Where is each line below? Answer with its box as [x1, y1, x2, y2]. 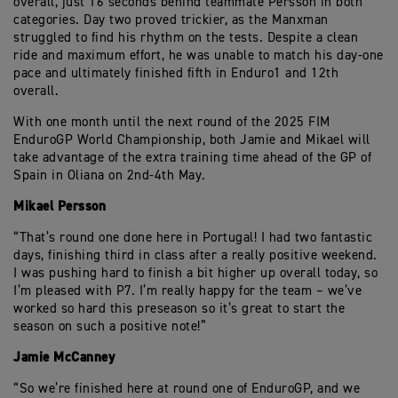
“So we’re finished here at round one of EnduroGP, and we [13, 382, 360, 395]
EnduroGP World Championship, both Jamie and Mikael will [13, 133, 370, 147]
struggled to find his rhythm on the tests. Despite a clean [13, 31, 358, 44]
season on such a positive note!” [13, 320, 206, 333]
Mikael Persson [13, 198, 106, 215]
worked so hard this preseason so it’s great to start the [13, 302, 345, 315]
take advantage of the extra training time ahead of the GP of [13, 151, 371, 164]
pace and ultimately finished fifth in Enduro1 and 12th [13, 67, 338, 80]
